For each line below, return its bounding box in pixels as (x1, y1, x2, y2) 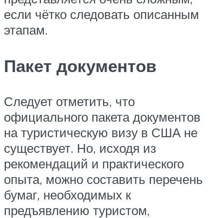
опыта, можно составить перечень (4, 171, 203, 187)
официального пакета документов (4, 109, 200, 125)
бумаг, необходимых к (4, 186, 131, 202)
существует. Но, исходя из (4, 140, 156, 156)
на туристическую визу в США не (4, 124, 198, 140)
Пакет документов (4, 54, 157, 76)
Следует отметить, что (4, 93, 135, 109)
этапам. (4, 22, 48, 38)
